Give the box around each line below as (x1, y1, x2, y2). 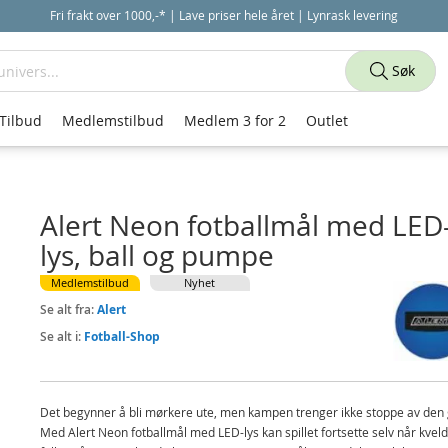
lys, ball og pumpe (39, 237, 274, 274)
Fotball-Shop (83, 328, 160, 345)
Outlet (306, 111, 348, 130)
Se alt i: (39, 328, 84, 345)
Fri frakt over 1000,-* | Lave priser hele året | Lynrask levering (50, 7, 398, 23)
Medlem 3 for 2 (184, 111, 286, 130)
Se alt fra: (39, 301, 97, 318)
